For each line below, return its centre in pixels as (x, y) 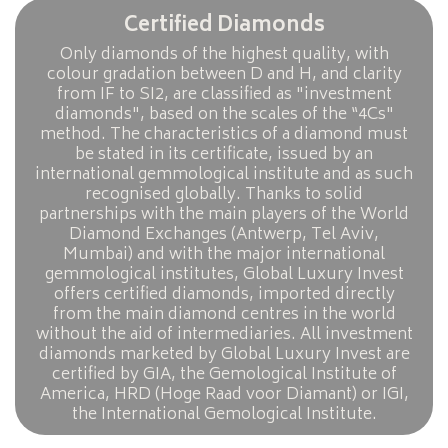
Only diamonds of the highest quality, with (224, 54)
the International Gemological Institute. (224, 414)
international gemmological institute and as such (224, 174)
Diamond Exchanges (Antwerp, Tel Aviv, (224, 234)
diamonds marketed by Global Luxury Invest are (224, 354)
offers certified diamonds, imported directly (224, 294)
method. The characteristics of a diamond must (224, 134)
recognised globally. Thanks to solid (224, 194)
